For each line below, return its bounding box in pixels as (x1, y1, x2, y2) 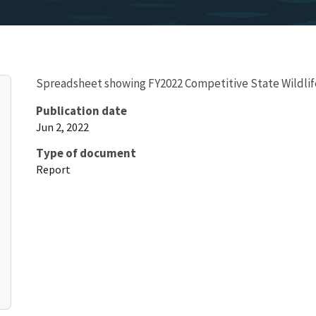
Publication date (36, 102, 127, 119)
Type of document (36, 145, 136, 161)
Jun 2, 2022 (36, 119, 89, 134)
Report (36, 162, 71, 176)
